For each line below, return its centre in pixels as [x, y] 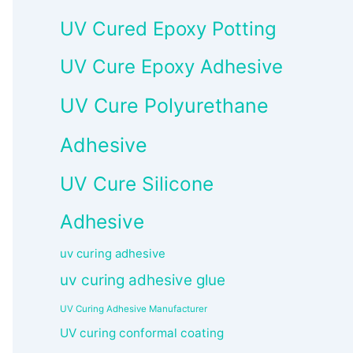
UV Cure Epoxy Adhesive [171, 67]
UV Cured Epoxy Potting [168, 29]
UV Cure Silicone [137, 184]
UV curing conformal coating [142, 333]
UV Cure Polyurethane [164, 106]
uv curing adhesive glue [143, 281]
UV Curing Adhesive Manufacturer [134, 309]
